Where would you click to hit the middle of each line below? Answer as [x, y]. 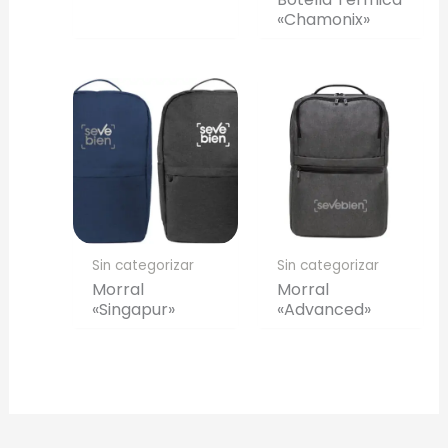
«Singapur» [133, 310]
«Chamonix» [324, 20]
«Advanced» [324, 310]
